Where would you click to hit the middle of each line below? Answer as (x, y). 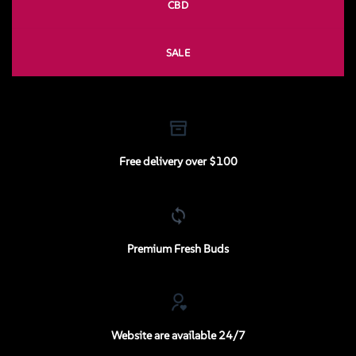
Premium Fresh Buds (178, 248)
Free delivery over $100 (178, 162)
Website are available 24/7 (178, 336)
